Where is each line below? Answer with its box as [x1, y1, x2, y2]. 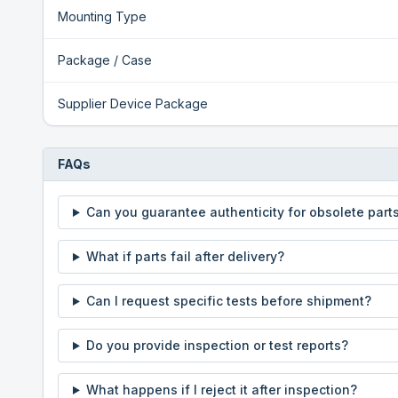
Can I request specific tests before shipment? [85, 293, 371, 308]
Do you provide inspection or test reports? [85, 338, 348, 353]
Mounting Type [58, 9, 147, 24]
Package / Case [58, 52, 152, 68]
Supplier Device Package [58, 96, 208, 111]
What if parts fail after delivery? [85, 249, 284, 264]
